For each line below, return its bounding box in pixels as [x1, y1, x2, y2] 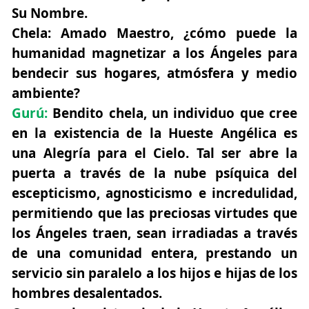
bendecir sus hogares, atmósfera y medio [12, 64, 297, 83]
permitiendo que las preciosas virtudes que [12, 204, 297, 223]
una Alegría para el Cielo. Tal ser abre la [12, 144, 297, 163]
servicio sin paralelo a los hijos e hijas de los [12, 264, 297, 283]
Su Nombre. [12, 4, 88, 23]
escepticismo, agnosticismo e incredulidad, [12, 184, 297, 203]
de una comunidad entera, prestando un [12, 244, 297, 263]
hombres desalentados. [12, 284, 162, 303]
